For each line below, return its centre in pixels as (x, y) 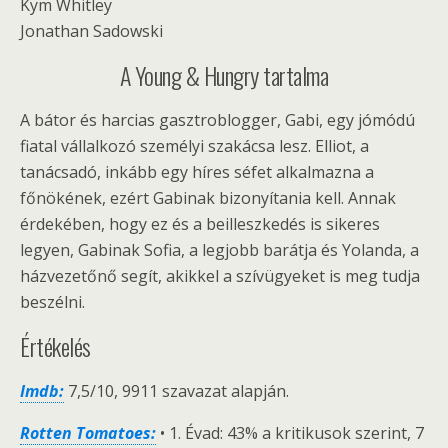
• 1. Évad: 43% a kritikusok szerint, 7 (290, 433)
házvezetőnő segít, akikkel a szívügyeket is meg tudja (220, 276)
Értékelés (55, 346)
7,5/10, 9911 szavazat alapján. (176, 391)
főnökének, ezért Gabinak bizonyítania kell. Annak (208, 198)
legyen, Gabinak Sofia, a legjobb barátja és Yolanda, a (219, 250)
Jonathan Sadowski (91, 31)
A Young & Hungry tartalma (224, 75)
